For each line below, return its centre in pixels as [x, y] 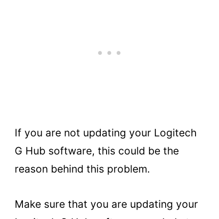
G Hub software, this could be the [97, 151]
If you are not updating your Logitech [106, 132]
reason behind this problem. [82, 169]
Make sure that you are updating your [106, 204]
